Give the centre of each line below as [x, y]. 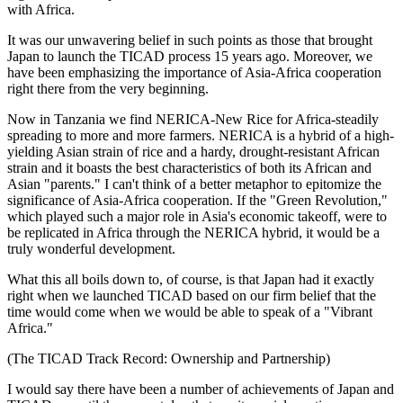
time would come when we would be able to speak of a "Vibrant [190, 312]
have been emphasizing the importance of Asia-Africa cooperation [194, 72]
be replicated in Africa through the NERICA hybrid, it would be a [193, 233]
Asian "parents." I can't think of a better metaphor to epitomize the [194, 184]
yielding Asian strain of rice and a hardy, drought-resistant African [193, 152]
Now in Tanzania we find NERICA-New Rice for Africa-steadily [193, 119]
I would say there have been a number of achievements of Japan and [201, 389]
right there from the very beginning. [108, 89]
